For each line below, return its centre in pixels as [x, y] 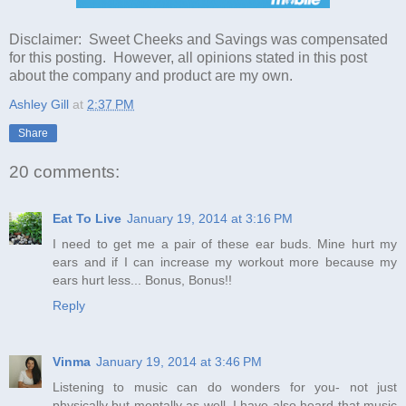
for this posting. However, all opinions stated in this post [188, 57]
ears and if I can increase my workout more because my [225, 261]
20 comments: [64, 171]
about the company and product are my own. [151, 75]
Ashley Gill [39, 104]
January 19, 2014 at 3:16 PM [210, 218]
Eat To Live [87, 218]
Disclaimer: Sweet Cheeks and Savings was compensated [198, 39]
